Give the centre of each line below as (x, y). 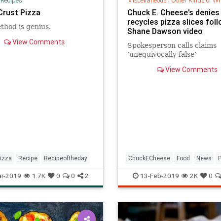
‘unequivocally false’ (162, 54)
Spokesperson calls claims (172, 45)
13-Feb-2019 (159, 175)
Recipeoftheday (66, 158)
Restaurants (145, 174)
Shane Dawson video (165, 31)
